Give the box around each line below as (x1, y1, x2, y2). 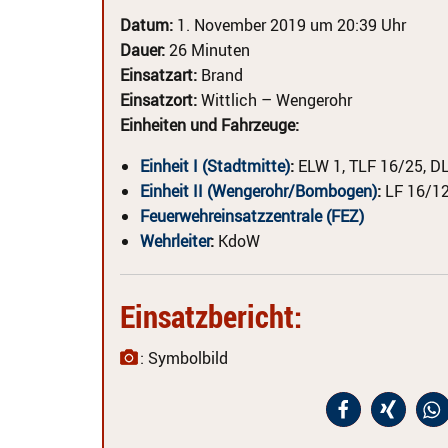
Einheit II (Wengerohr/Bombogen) (140, 180, 377, 202)
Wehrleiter (140, 230, 210, 252)
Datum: (120, 14, 173, 36)
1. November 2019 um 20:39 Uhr (173, 14, 406, 36)
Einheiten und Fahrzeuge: (120, 114, 299, 136)
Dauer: (120, 39, 165, 61)
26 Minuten (165, 39, 250, 61)
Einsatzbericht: (120, 295, 302, 337)
